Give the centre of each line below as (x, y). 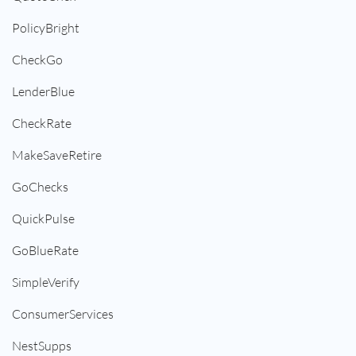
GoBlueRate (45, 251)
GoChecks (40, 187)
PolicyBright (46, 28)
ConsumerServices (63, 314)
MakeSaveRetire (57, 155)
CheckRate (42, 124)
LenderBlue (43, 92)
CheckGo (37, 60)
